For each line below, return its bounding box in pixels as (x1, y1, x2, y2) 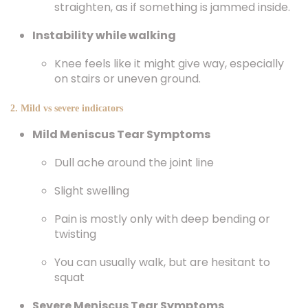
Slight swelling (54, 183, 129, 199)
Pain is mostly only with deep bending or (54, 211, 270, 227)
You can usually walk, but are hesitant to (54, 254, 270, 270)
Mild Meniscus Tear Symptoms (32, 126, 210, 142)
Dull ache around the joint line (54, 155, 214, 170)
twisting (54, 226, 96, 242)
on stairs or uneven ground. (54, 71, 201, 87)
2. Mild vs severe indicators (10, 103, 123, 113)
